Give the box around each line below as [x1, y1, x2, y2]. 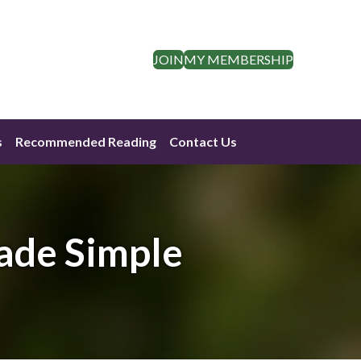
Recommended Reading [15, 134, 156, 150]
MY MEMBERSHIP [184, 52, 293, 68]
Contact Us [169, 134, 237, 150]
